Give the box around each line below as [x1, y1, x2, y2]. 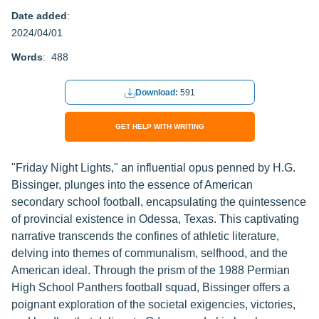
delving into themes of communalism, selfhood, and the [11, 247, 288, 259]
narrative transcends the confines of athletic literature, [11, 230, 279, 242]
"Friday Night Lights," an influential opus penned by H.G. [11, 162, 296, 174]
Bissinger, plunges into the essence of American [11, 179, 253, 191]
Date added [11, 10, 67, 21]
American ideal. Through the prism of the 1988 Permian [11, 264, 290, 276]
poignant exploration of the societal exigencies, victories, [11, 298, 296, 310]
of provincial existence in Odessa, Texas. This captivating [11, 213, 299, 225]
